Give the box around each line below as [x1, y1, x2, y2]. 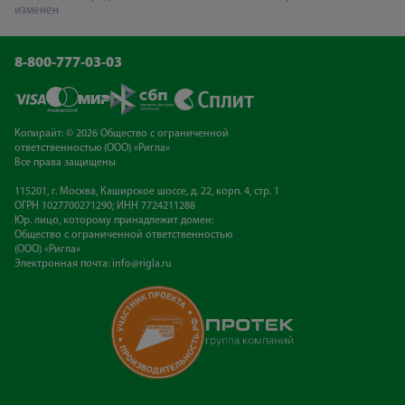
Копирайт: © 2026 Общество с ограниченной [14, 127, 229, 139]
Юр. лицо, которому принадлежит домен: [14, 214, 213, 226]
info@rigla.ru [112, 258, 172, 269]
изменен [14, 4, 59, 16]
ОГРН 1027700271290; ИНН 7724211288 [14, 200, 195, 212]
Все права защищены [14, 156, 116, 168]
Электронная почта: [14, 258, 112, 269]
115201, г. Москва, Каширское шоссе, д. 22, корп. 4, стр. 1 [14, 185, 279, 197]
